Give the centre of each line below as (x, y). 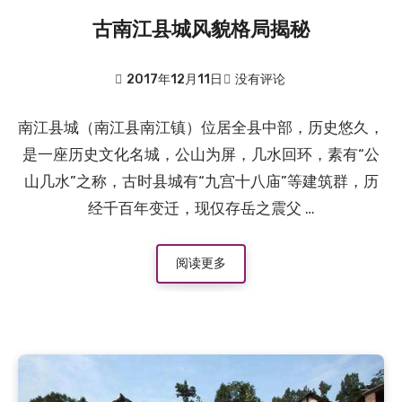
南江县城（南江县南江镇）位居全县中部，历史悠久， (201, 127)
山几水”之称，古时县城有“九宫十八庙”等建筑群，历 (201, 181)
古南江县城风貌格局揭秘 (201, 31)
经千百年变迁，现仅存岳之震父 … (201, 208)
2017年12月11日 (174, 79)
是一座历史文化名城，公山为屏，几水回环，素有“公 (201, 154)
